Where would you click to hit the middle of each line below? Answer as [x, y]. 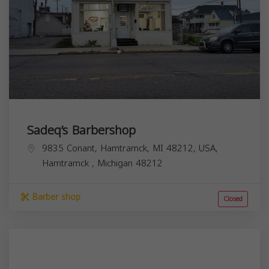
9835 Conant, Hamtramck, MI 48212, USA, [130, 148]
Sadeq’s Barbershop [81, 130]
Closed [233, 199]
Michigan [116, 163]
